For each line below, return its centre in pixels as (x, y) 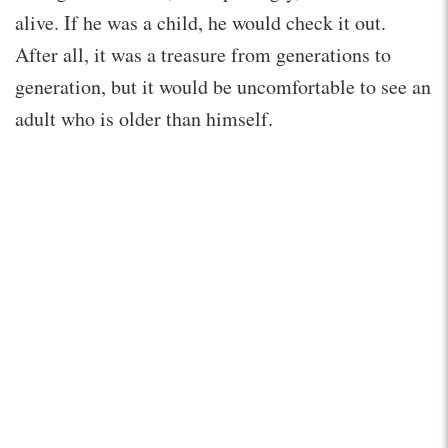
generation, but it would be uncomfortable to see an (223, 86)
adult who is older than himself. (144, 118)
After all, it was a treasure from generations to (203, 54)
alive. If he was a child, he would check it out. (200, 22)
